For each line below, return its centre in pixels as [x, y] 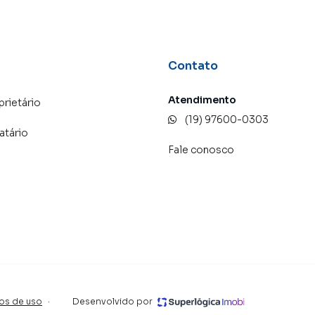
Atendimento [202, 100]
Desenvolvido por [112, 301]
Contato [193, 66]
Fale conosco [201, 150]
